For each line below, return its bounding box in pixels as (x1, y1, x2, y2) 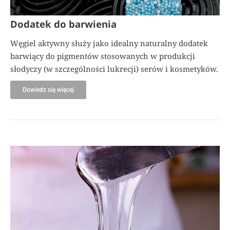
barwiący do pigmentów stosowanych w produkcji (10, 50, 195, 61)
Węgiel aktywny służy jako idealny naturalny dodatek (10, 37, 208, 48)
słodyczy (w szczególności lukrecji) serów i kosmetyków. (10, 63, 218, 74)
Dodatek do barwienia (10, 17, 117, 30)
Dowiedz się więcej (23, 86, 74, 93)
